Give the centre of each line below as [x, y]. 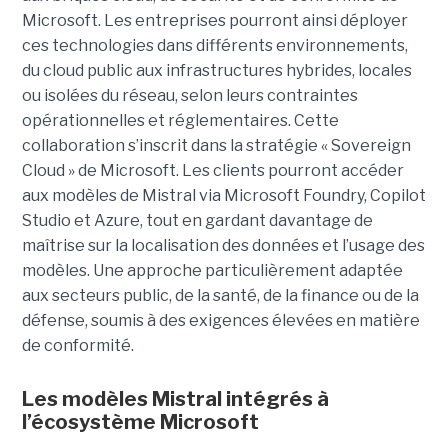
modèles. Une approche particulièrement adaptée [212, 271]
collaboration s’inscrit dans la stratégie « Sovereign [216, 146]
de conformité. [77, 346]
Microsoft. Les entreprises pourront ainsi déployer [214, 21]
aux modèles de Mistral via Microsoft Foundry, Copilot [223, 196]
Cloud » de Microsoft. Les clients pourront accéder [212, 171]
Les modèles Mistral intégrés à [175, 399]
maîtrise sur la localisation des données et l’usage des [223, 246]
